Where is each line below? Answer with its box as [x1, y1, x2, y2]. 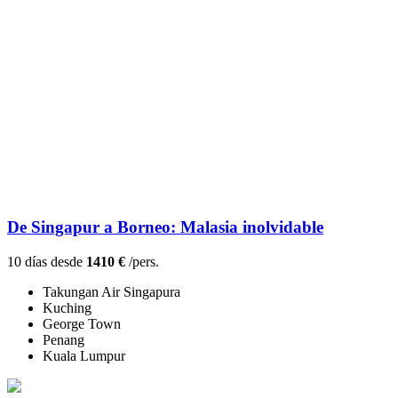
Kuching [43, 300, 92, 316]
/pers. [125, 254, 159, 270]
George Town [43, 316, 121, 332]
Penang [43, 332, 84, 348]
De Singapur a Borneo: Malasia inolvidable [7, 218, 323, 237]
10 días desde [7, 254, 86, 270]
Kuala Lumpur [43, 348, 125, 364]
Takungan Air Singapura [43, 284, 180, 300]
